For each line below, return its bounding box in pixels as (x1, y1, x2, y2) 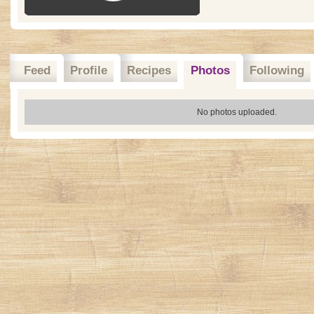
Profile (70, 64, 107, 77)
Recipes (127, 64, 171, 77)
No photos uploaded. (196, 107, 277, 117)
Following (250, 64, 304, 77)
